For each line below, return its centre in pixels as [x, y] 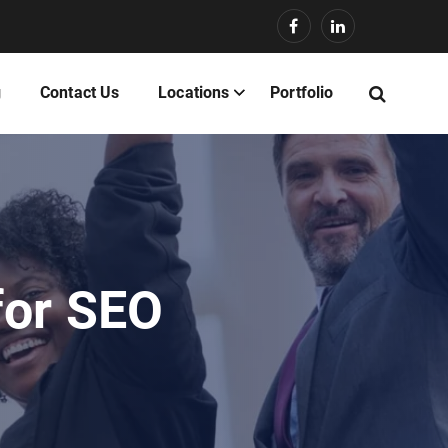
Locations [194, 92]
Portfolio [302, 92]
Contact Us [79, 92]
